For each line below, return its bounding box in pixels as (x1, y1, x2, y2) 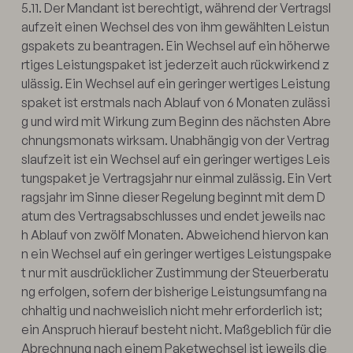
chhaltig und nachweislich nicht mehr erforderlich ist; (20, 302, 322, 318)
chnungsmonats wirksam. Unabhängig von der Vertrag (20, 132, 329, 148)
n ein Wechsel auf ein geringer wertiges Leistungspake (20, 245, 332, 262)
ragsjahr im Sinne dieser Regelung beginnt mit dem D (20, 188, 325, 205)
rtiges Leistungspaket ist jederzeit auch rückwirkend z (20, 56, 329, 72)
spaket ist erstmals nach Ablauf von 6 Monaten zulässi (20, 94, 330, 110)
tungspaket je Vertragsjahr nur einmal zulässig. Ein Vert (20, 169, 332, 186)
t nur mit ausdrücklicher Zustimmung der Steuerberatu (20, 264, 329, 281)
